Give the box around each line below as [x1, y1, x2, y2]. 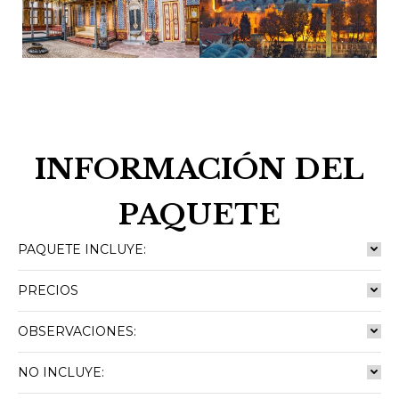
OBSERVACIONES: [18, 323, 136, 339]
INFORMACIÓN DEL [35, 151, 364, 187]
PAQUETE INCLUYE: [18, 241, 146, 257]
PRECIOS [18, 282, 78, 298]
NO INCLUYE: [18, 364, 104, 380]
